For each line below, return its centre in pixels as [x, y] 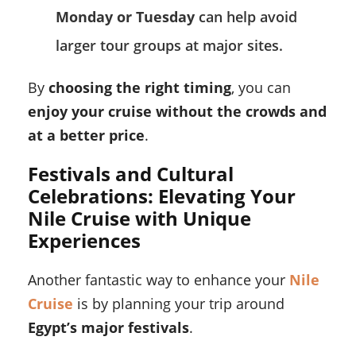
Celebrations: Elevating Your [162, 196]
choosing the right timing [140, 88]
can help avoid [246, 17]
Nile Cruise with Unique [139, 219]
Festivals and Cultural [131, 174]
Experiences [84, 241]
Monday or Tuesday [125, 17]
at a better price [86, 135]
